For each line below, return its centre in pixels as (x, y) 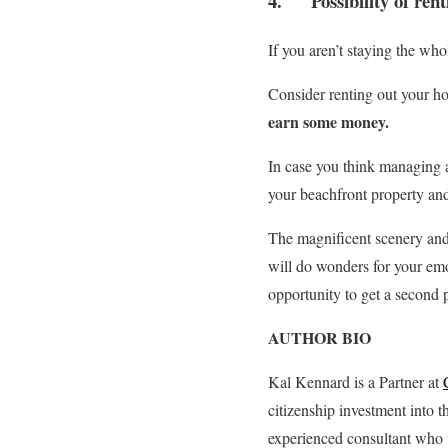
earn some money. (328, 121)
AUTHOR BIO (319, 337)
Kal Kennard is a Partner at (355, 381)
